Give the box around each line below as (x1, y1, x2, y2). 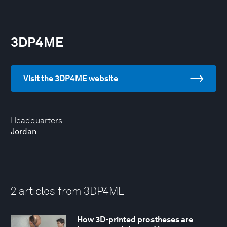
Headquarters (11, 116, 62, 125)
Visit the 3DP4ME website (23, 73, 118, 83)
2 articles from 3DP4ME (11, 184, 125, 197)
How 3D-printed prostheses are (77, 215, 193, 225)
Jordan (11, 127, 36, 136)
